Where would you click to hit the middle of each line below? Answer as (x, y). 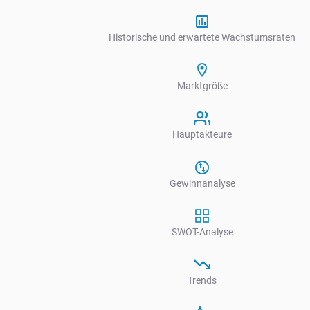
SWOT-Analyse (202, 231)
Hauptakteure (202, 135)
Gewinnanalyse (202, 183)
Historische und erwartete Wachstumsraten (202, 37)
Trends (202, 281)
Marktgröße (202, 85)
